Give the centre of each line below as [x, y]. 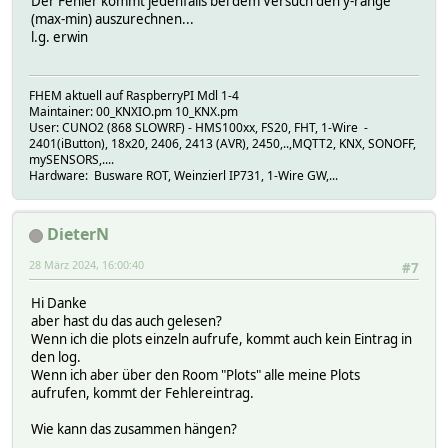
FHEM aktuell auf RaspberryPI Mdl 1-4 [134, 96]
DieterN [78, 234]
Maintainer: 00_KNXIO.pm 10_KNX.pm [133, 112]
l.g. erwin [59, 36]
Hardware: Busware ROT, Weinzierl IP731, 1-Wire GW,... [183, 176]
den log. [56, 356]
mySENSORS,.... [71, 160]
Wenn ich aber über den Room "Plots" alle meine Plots [195, 374]
